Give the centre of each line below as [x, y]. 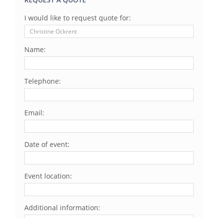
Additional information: [62, 208]
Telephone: [43, 81]
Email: [34, 113]
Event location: [48, 176]
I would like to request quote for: [78, 18]
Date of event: [47, 145]
